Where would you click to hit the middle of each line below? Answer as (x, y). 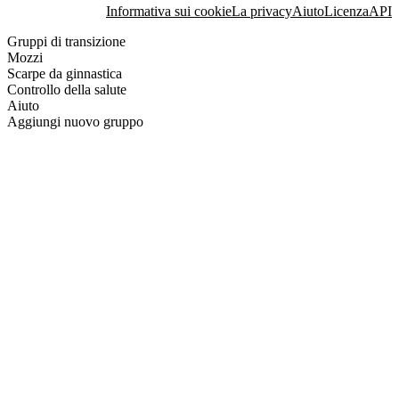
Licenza (346, 11)
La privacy (262, 11)
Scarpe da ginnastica (65, 73)
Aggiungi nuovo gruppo (75, 121)
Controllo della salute (67, 89)
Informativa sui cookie (169, 11)
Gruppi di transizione (66, 41)
